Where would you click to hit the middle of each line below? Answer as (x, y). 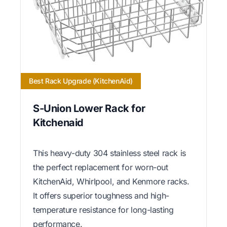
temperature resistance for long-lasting (103, 210)
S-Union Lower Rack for (89, 108)
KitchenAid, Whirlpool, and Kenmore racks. (111, 181)
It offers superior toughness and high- (101, 195)
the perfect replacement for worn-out (101, 167)
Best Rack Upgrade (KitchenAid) (81, 81)
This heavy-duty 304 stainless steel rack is (109, 153)
